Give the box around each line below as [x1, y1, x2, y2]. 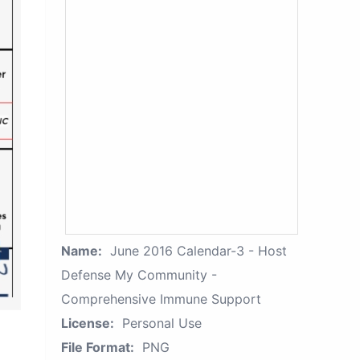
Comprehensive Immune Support [61, 291, 261, 307]
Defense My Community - [61, 267, 217, 283]
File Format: [61, 339, 134, 355]
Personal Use [122, 315, 202, 331]
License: [61, 315, 114, 331]
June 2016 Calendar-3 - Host [110, 243, 287, 259]
